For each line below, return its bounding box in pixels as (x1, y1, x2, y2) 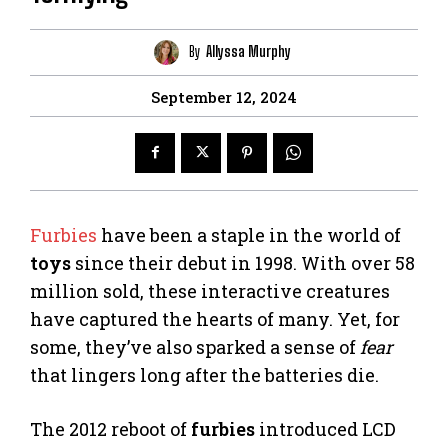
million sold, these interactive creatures (30, 278, 390, 303)
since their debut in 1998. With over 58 (71, 250, 415, 275)
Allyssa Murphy (206, 43, 291, 61)
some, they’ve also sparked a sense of (30, 334, 360, 359)
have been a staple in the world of (97, 222, 401, 247)
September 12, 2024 (151, 86, 297, 107)
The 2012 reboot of (30, 416, 191, 441)
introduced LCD (255, 416, 396, 441)
